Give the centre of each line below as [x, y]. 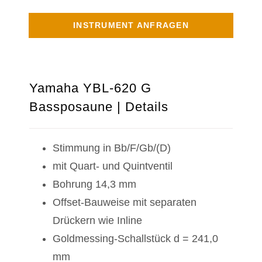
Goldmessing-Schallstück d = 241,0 [136, 238]
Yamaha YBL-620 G [91, 88]
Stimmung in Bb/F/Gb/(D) [112, 148]
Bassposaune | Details [99, 106]
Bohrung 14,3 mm [95, 184]
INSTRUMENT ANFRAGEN [131, 25]
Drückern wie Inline [98, 220]
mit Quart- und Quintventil [113, 166]
